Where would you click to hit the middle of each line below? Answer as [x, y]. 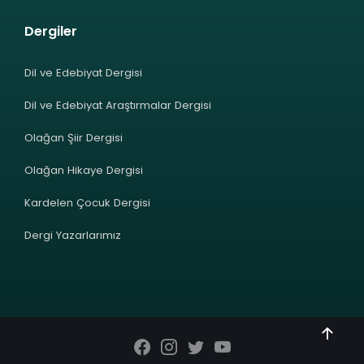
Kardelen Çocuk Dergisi [87, 202]
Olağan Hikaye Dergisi [84, 170]
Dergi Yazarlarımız [73, 235]
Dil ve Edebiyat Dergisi [83, 72]
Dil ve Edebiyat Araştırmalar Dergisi [118, 105]
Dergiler [51, 31]
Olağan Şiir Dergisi [74, 137]
